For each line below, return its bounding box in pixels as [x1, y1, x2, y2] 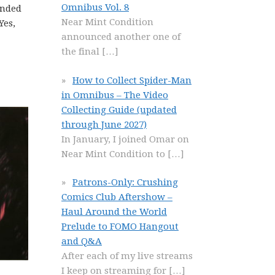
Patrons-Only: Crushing [72, 177, 178, 188]
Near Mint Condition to [61, 148, 168, 160]
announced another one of [61, 31, 180, 42]
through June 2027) [61, 118, 147, 130]
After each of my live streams [61, 250, 193, 261]
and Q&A [61, 236, 102, 247]
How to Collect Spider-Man [72, 74, 192, 86]
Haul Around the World [61, 206, 167, 217]
